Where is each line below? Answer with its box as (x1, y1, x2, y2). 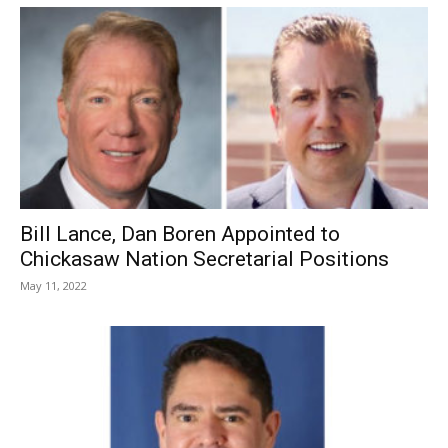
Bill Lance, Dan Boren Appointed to (20, 221, 340, 246)
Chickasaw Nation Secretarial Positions (20, 246, 389, 271)
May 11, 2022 (20, 277, 87, 293)
